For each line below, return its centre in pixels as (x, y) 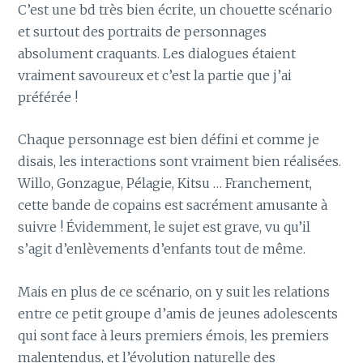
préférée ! (48, 97)
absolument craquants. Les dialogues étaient (157, 53)
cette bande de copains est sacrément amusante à (173, 205)
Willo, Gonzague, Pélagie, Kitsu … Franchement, (165, 184)
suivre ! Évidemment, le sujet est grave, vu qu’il (164, 227)
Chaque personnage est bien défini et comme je (169, 140)
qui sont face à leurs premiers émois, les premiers (174, 335)
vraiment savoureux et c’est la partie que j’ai (155, 75)
